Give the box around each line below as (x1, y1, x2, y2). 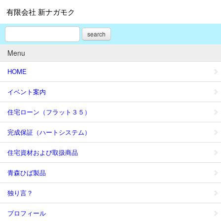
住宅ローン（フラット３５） (7, 107, 91, 116)
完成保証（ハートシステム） (7, 127, 91, 137)
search (87, 30, 106, 38)
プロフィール (7, 208, 46, 218)
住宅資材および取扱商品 (7, 147, 78, 157)
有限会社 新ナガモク (6, 6, 75, 17)
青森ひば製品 (7, 168, 46, 177)
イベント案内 (7, 87, 46, 96)
